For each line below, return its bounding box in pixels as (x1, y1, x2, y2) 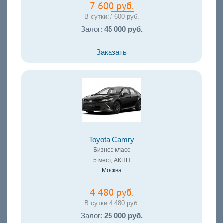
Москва (101, 166, 122, 174)
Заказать (96, 48, 127, 56)
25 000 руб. (104, 211, 143, 220)
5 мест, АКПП (93, 156, 130, 164)
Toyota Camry (89, 135, 134, 144)
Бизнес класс (93, 146, 130, 153)
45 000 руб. (104, 25, 143, 33)
